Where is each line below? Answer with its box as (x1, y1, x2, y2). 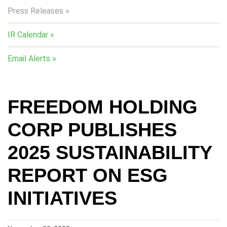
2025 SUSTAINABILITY (8, 142, 212, 163)
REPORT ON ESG (8, 165, 168, 186)
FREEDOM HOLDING (8, 96, 198, 118)
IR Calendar (8, 30, 48, 40)
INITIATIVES (8, 187, 117, 209)
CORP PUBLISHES (8, 119, 177, 140)
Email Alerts (8, 54, 50, 63)
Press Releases (8, 6, 63, 16)
